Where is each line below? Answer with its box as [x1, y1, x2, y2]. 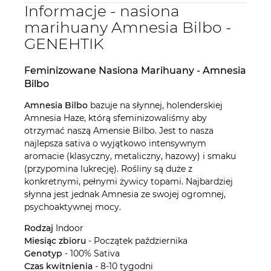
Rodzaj [24, 222, 53, 233]
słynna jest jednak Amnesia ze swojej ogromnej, [24, 188, 226, 200]
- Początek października [86, 235, 188, 246]
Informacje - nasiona [24, 1, 180, 20]
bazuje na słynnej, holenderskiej [88, 99, 223, 111]
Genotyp [24, 247, 62, 259]
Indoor [53, 222, 83, 233]
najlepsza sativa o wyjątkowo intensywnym [24, 137, 206, 149]
